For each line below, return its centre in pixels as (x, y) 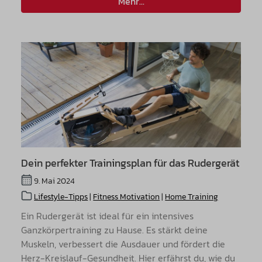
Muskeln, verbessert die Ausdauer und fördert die (123, 244)
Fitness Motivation (127, 196)
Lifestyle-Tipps (61, 196)
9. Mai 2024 (54, 181)
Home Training (192, 196)
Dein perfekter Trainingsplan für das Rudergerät (130, 163)
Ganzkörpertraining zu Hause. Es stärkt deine (114, 230)
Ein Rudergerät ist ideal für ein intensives (107, 216)
